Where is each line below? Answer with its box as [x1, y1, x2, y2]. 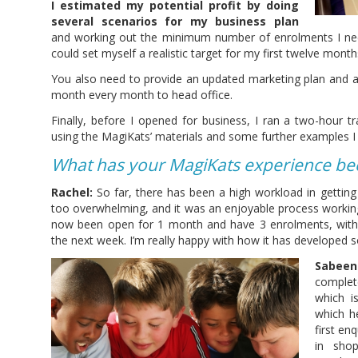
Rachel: [51, 185, 93, 201]
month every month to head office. [51, 87, 233, 103]
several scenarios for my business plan [51, 14, 299, 30]
